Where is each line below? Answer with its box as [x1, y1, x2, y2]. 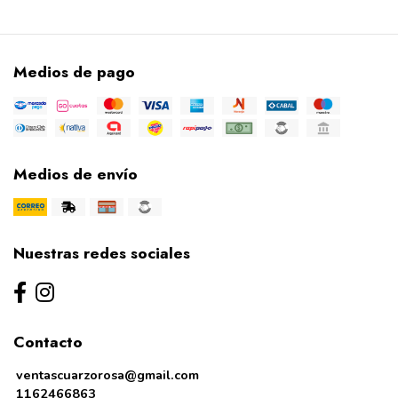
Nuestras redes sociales [13, 242, 190, 266]
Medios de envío [13, 163, 138, 187]
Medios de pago [13, 60, 135, 84]
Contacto [13, 330, 83, 354]
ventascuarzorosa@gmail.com [16, 366, 199, 385]
